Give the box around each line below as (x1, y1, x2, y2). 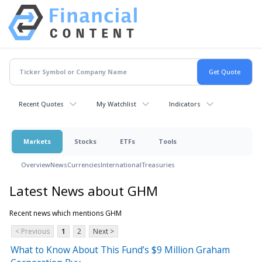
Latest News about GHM (9, 181, 158, 199)
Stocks (74, 136, 96, 146)
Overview (21, 160, 50, 169)
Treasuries (142, 160, 175, 169)
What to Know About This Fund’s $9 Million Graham (11, 243, 230, 256)
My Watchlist (96, 99, 136, 108)
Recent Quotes (19, 99, 64, 108)
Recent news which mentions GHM (9, 208, 122, 218)
